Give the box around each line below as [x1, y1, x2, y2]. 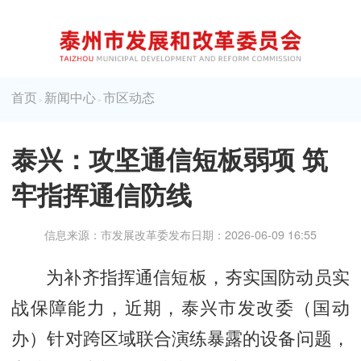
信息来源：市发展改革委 [44, 226, 168, 243]
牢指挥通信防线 [11, 175, 193, 213]
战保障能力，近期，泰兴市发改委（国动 [11, 293, 350, 319]
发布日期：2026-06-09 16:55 [168, 226, 317, 243]
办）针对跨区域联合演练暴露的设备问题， [11, 324, 350, 350]
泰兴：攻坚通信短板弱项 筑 [11, 139, 329, 177]
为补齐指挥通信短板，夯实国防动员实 [46, 263, 350, 288]
